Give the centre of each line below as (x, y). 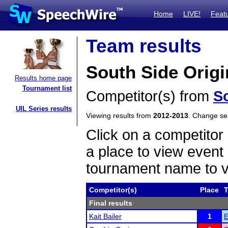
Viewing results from (120, 116)
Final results (111, 203)
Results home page (43, 78)
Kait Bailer (105, 216)
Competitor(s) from (150, 96)
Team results (144, 46)
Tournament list (47, 88)
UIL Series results (44, 109)
